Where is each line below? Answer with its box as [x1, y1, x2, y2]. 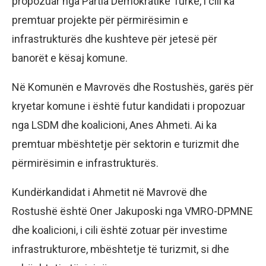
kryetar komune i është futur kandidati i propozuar [12, 99, 245, 112]
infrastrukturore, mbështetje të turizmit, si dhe [12, 242, 229, 255]
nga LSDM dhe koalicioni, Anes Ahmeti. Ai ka [12, 118, 217, 131]
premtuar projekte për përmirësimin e [12, 13, 188, 26]
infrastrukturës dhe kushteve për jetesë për [12, 32, 217, 45]
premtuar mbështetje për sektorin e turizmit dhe [12, 137, 239, 150]
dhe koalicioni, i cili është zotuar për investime [12, 223, 227, 236]
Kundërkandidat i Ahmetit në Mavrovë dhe [12, 185, 207, 198]
